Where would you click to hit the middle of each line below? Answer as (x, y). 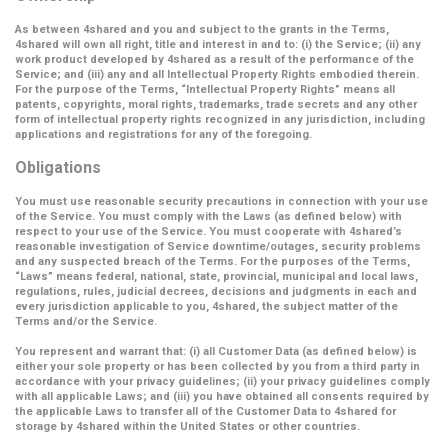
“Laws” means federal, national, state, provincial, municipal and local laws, (216, 276)
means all (367, 89)
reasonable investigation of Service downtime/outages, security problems (218, 246)
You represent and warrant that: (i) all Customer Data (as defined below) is (216, 351)
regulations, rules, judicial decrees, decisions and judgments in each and (216, 291)
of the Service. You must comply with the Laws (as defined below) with (208, 216)
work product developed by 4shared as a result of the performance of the (214, 59)
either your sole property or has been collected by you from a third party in (217, 366)
